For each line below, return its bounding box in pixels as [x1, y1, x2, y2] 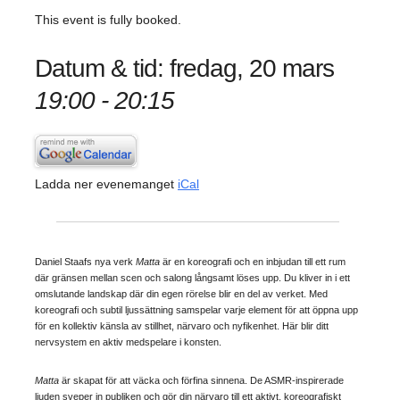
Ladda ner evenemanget [35, 176, 178, 191]
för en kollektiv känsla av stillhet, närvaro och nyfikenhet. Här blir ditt [35, 320, 329, 331]
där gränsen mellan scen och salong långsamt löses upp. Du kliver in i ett [35, 271, 350, 283]
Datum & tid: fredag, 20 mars [35, 54, 334, 82]
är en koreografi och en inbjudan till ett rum [160, 255, 346, 267]
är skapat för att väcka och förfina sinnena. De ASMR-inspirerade [59, 374, 344, 386]
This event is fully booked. [35, 12, 181, 27]
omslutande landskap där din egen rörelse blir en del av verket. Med [35, 287, 328, 299]
